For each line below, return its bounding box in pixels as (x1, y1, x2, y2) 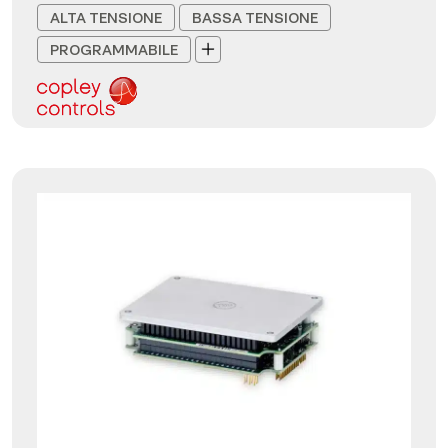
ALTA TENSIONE (50, 8, 162, 26)
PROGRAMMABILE (50, 40, 178, 58)
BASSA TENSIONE (192, 8, 318, 26)
